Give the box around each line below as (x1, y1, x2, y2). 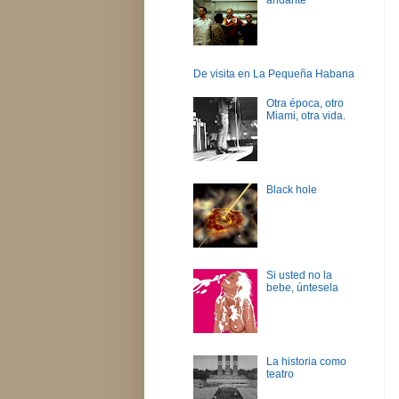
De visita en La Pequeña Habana (193, 67, 354, 80)
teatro (265, 368, 294, 381)
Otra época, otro (265, 96, 344, 110)
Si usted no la (265, 269, 332, 282)
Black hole (265, 183, 317, 196)
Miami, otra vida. (265, 109, 346, 122)
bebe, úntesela (265, 281, 338, 295)
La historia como (265, 355, 346, 369)
